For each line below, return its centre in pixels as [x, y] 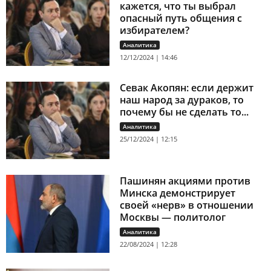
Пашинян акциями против [185, 181]
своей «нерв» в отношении [187, 205]
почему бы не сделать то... [184, 112]
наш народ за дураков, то [182, 100]
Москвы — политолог [173, 217]
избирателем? [155, 31]
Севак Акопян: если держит [187, 87]
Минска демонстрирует [178, 193]
